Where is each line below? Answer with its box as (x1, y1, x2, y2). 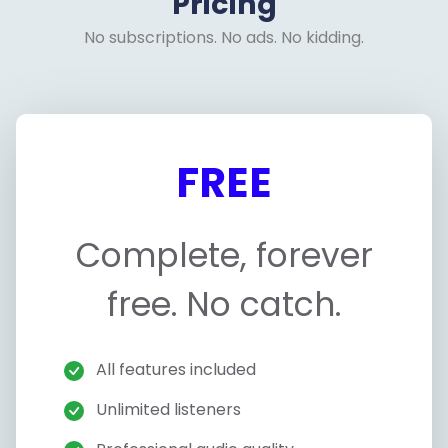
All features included (92, 358, 256, 382)
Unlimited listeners (92, 398, 241, 422)
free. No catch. (107, 281, 341, 329)
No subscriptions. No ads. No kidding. (84, 25, 364, 49)
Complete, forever (75, 232, 373, 280)
